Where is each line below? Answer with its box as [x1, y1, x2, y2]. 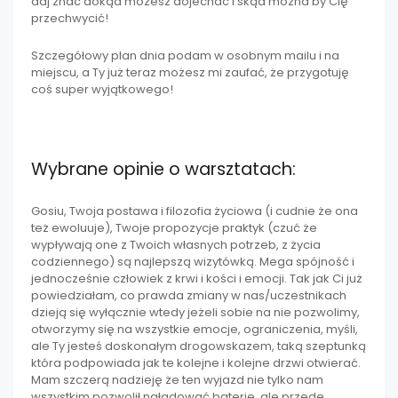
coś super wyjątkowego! [31, 81, 173, 98]
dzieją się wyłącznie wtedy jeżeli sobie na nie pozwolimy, [31, 304, 360, 322]
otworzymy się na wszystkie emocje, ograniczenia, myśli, [31, 321, 358, 338]
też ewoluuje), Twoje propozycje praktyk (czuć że [31, 219, 317, 237]
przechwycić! [31, 9, 108, 27]
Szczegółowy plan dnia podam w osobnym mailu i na [31, 47, 339, 64]
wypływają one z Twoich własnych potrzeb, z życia [31, 236, 321, 254]
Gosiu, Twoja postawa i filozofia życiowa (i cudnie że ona [31, 203, 358, 220]
